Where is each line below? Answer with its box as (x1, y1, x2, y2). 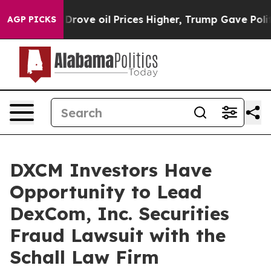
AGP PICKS (7, 14, 56, 25)
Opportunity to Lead (10, 180, 202, 203)
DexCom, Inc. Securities (10, 202, 229, 225)
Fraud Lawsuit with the (10, 224, 226, 247)
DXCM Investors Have (10, 158, 212, 181)
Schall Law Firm (10, 246, 159, 269)
